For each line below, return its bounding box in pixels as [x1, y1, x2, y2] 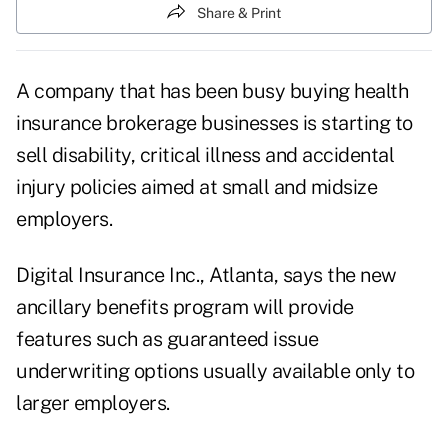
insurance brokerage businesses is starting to [16, 111, 413, 136]
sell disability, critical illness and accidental [16, 143, 394, 168]
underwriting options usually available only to [16, 359, 414, 384]
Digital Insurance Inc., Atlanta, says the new [16, 263, 397, 288]
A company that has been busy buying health [16, 79, 408, 104]
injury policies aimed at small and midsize [16, 175, 377, 200]
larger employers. [16, 391, 170, 416]
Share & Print [197, 4, 281, 21]
